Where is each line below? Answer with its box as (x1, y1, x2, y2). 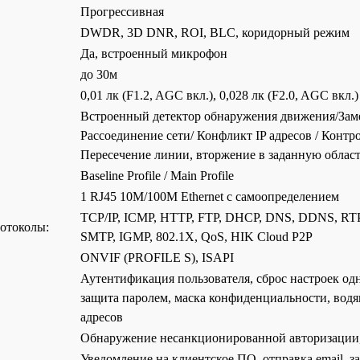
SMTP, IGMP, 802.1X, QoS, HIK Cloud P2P (80, 230, 313, 243)
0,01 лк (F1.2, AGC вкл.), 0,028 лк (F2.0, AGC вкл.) (80, 88, 358, 102)
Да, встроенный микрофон (80, 47, 227, 60)
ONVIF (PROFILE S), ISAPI (80, 251, 234, 264)
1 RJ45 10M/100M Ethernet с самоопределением (80, 190, 339, 203)
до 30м (80, 67, 117, 81)
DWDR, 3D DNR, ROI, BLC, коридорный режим (80, 26, 350, 39)
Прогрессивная (80, 5, 164, 18)
